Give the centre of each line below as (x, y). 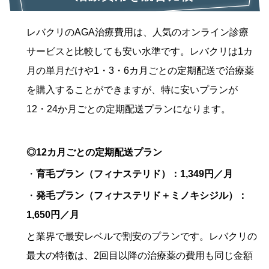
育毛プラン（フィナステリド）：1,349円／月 (134, 174)
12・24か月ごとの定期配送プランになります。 (128, 109)
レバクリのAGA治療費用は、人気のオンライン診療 (138, 32)
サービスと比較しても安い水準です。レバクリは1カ (140, 52)
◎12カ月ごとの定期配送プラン (94, 153)
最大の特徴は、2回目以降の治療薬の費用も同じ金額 (140, 256)
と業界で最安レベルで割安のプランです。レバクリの (142, 237)
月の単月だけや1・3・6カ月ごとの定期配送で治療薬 (140, 71)
